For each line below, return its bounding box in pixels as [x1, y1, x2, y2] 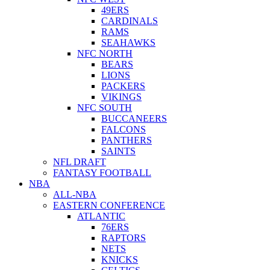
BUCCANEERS [101, 113, 167, 124]
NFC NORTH [77, 48, 133, 58]
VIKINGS [101, 91, 142, 102]
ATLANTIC [77, 210, 125, 221]
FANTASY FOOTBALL [53, 167, 151, 178]
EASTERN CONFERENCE [53, 199, 165, 210]
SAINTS [101, 145, 136, 156]
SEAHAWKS [101, 37, 155, 48]
